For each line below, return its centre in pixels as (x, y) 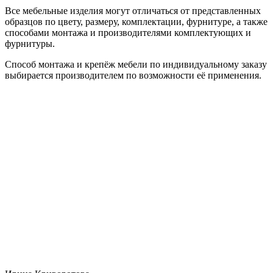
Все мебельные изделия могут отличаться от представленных (133, 10)
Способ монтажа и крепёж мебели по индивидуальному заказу (136, 64)
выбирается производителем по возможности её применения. (133, 75)
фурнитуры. (30, 43)
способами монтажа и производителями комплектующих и (128, 32)
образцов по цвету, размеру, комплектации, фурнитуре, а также (136, 21)
